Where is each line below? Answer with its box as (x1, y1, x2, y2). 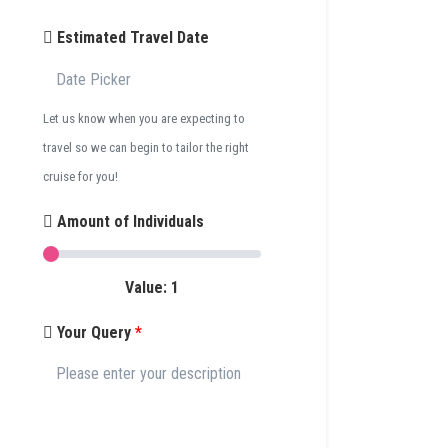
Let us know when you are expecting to (43, 110, 246, 126)
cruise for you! (43, 168, 119, 184)
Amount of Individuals (53, 211, 205, 231)
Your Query (53, 322, 136, 342)
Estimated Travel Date (53, 27, 210, 47)
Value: (125, 277, 172, 297)
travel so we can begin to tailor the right (43, 139, 250, 155)
